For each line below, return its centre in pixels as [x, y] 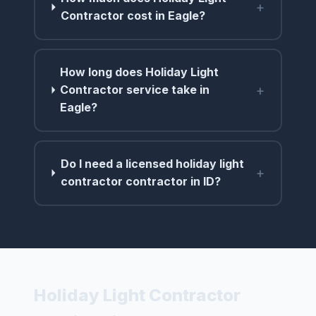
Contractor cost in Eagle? [133, 16]
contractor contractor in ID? [140, 182]
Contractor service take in [135, 90]
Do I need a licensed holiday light [152, 164]
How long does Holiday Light [140, 72]
